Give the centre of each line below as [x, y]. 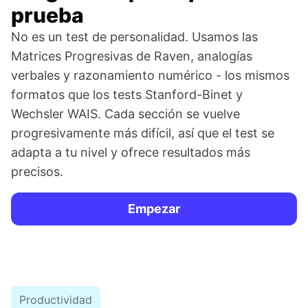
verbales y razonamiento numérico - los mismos [150, 76]
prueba [47, 15]
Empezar [154, 209]
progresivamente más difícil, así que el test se [143, 133]
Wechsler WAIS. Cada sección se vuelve [125, 114]
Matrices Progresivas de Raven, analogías [132, 56]
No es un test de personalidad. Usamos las [134, 37]
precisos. [37, 172]
